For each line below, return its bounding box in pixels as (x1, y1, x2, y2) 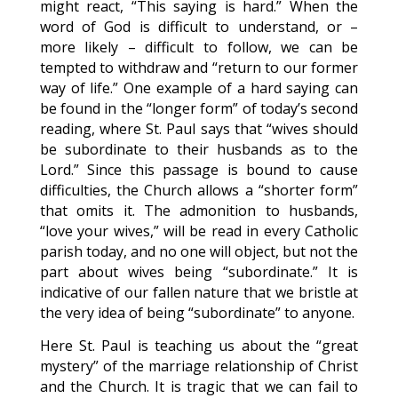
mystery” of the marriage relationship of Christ (39, 356, 359, 376)
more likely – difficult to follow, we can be (39, 37, 359, 57)
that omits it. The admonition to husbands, (39, 201, 359, 220)
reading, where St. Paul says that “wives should (39, 119, 359, 139)
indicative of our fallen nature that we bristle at (39, 283, 359, 302)
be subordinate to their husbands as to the (39, 139, 359, 159)
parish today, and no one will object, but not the (39, 242, 359, 261)
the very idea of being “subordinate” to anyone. (39, 303, 354, 322)
